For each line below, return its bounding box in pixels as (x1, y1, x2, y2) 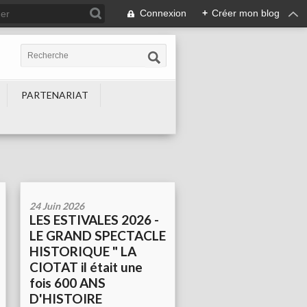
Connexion (140, 8, 186, 19)
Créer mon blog (212, 8, 280, 19)
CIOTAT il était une (29, 259, 143, 275)
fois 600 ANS (29, 275, 106, 291)
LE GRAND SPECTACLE (29, 228, 166, 244)
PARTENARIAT (21, 89, 88, 101)
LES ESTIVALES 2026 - (29, 212, 159, 228)
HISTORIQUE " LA (29, 243, 136, 260)
